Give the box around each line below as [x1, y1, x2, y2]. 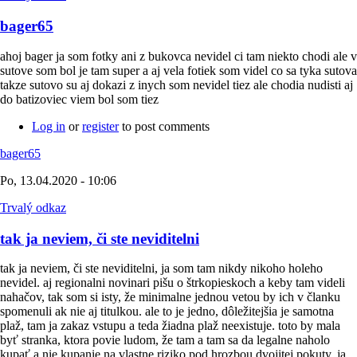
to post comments [119, 119, 210, 133]
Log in [32, 119, 65, 133]
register [82, 119, 119, 133]
